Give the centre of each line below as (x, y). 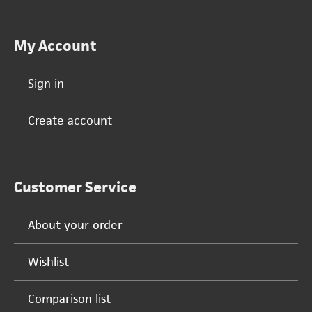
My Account (55, 46)
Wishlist (48, 262)
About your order (75, 225)
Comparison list (69, 299)
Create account (70, 121)
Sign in (46, 84)
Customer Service (75, 187)
